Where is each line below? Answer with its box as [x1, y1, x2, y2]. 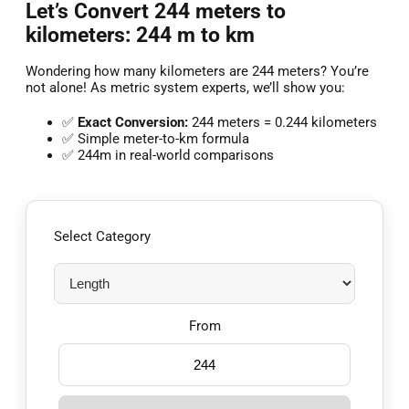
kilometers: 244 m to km [26, 22, 255, 47]
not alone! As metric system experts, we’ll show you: [26, 79, 345, 97]
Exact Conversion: [78, 114, 188, 131]
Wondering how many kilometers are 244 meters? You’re [26, 63, 369, 80]
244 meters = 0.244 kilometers [188, 114, 377, 131]
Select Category [54, 228, 151, 246]
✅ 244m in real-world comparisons [62, 147, 274, 164]
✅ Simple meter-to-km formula [62, 131, 249, 148]
